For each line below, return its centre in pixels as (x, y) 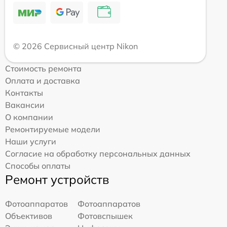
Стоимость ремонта (43, 69)
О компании (29, 117)
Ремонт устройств (57, 180)
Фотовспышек (105, 216)
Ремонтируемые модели (53, 129)
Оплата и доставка (43, 81)
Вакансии (25, 105)
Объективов (29, 216)
